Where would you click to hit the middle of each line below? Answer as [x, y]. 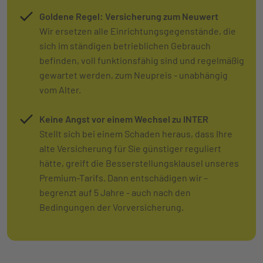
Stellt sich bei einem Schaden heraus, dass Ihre [136, 134]
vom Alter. [60, 90]
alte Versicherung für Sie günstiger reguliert [130, 149]
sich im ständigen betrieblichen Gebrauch [125, 46]
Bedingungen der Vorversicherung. [112, 207]
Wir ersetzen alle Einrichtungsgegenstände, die [138, 31]
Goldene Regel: [71, 16]
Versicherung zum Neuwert [162, 16]
